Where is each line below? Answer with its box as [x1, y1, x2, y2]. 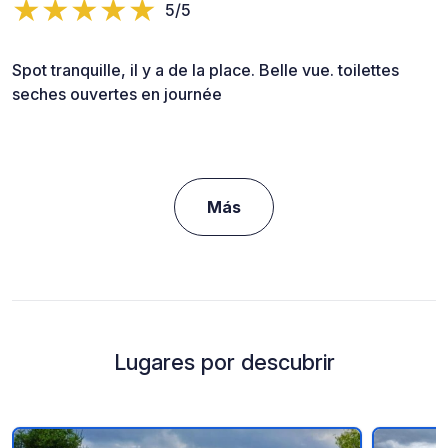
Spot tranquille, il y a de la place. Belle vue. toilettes [12, 59, 399, 80]
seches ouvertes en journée [12, 83, 222, 104]
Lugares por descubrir [113, 348, 335, 375]
